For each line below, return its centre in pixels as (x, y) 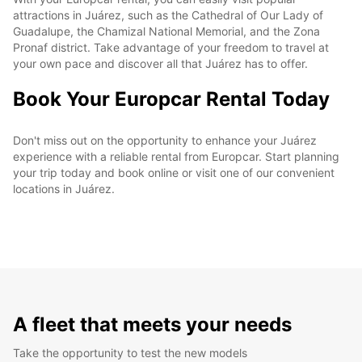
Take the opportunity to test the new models (130, 352)
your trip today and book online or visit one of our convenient (174, 172)
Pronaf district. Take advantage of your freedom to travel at (171, 47)
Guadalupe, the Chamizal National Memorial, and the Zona (166, 31)
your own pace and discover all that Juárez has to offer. (160, 63)
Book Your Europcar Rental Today (171, 99)
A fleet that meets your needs (152, 324)
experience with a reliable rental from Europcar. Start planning (176, 156)
